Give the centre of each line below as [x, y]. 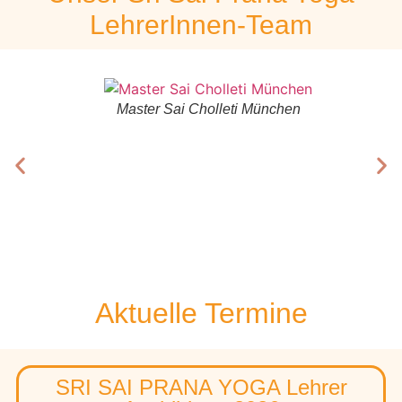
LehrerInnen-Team [201, 24]
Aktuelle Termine [201, 313]
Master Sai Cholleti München [208, 109]
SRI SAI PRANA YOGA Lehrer [201, 387]
